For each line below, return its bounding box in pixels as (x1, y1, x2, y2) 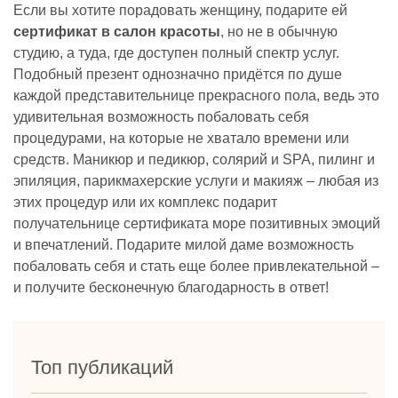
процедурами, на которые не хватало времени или (13, 131, 349, 146)
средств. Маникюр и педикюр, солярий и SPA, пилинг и (13, 152, 375, 167)
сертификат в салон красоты (13, 24, 220, 39)
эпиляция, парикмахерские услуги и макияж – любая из (13, 173, 378, 188)
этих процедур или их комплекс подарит (13, 195, 277, 210)
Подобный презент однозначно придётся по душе (13, 67, 342, 82)
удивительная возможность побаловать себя (13, 109, 309, 124)
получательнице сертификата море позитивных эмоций (13, 216, 380, 231)
